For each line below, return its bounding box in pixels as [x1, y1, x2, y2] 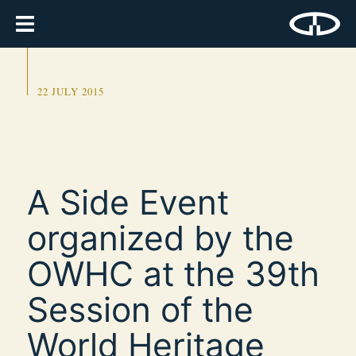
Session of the [27, 288, 253, 330]
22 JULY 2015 [37, 85, 104, 99]
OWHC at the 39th [27, 253, 319, 294]
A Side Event [27, 181, 229, 222]
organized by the [27, 217, 294, 258]
